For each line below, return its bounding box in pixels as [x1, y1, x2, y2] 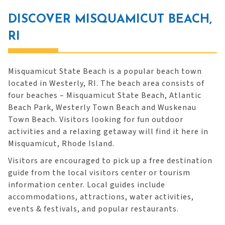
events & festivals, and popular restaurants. [8, 203, 179, 214]
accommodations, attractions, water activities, [8, 191, 194, 202]
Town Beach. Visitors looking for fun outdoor [8, 114, 183, 125]
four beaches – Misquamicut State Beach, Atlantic [8, 90, 201, 101]
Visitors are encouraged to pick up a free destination [8, 155, 212, 166]
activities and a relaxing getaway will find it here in [8, 126, 208, 137]
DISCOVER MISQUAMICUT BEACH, [8, 14, 212, 26]
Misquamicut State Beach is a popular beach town [8, 66, 202, 77]
